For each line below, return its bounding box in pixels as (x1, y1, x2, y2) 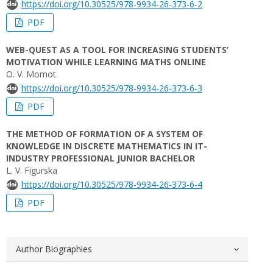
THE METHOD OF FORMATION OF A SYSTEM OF (6, 128, 203, 140)
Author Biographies (16, 243, 92, 255)
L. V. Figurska (6, 165, 57, 176)
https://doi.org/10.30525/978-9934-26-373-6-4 (21, 179, 202, 190)
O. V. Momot (6, 68, 56, 80)
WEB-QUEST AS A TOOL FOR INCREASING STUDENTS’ (6, 44, 229, 55)
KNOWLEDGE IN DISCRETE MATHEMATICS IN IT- (6, 140, 207, 152)
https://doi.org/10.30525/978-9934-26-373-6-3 (21, 82, 202, 94)
